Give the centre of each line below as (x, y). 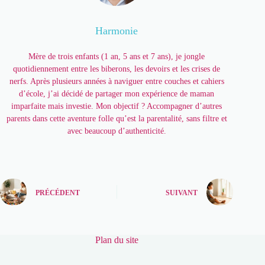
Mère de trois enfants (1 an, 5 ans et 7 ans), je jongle (117, 57)
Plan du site (117, 240)
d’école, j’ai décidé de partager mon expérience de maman (117, 94)
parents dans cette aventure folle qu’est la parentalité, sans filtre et (117, 119)
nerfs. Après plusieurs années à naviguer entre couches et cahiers (117, 82)
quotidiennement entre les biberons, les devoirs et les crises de (117, 69)
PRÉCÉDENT (58, 193)
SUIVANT (182, 193)
